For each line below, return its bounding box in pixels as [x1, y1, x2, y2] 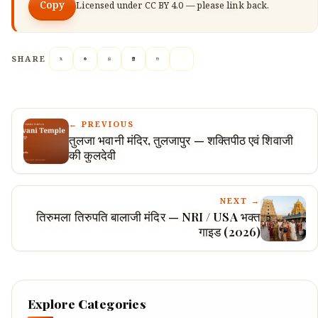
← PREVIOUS [69, 120, 134, 133]
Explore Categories [27, 295, 146, 312]
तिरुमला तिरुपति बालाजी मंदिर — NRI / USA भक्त [36, 208, 261, 224]
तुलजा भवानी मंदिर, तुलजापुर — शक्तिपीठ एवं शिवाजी [69, 132, 293, 148]
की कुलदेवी [69, 147, 116, 163]
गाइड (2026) [199, 223, 261, 239]
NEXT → [220, 196, 261, 209]
